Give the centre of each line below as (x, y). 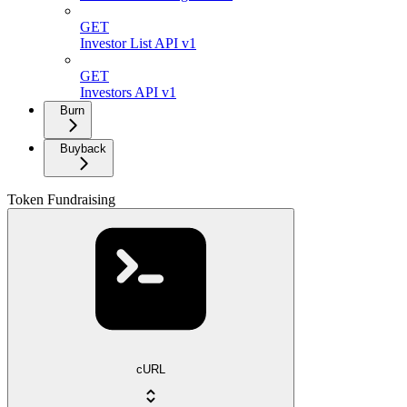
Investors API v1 (128, 93)
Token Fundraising (61, 200)
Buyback (83, 149)
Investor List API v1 (138, 44)
